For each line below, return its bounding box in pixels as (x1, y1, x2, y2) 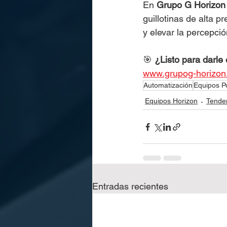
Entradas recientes (92, 181, 168, 192)
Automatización (143, 81, 193, 89)
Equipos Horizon (145, 97, 198, 105)
